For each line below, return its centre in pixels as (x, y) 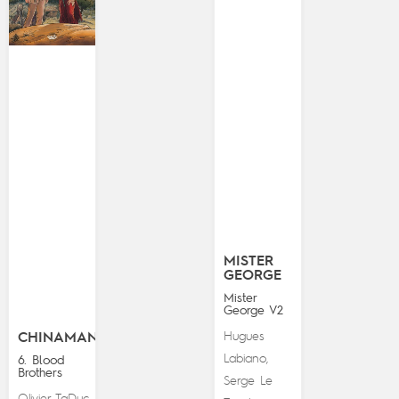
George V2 (254, 311)
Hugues (244, 337)
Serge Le (248, 382)
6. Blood (40, 361)
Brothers (40, 374)
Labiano (245, 359)
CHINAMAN (57, 339)
